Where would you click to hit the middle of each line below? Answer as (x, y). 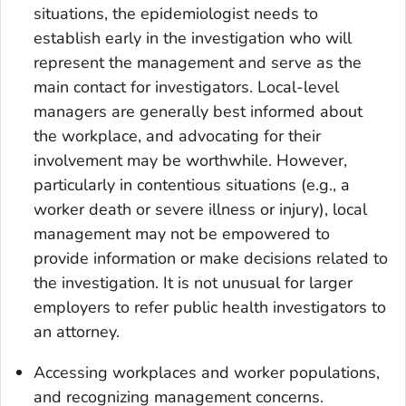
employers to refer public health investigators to (210, 308)
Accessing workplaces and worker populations (205, 373)
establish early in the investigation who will (193, 39)
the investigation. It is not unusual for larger (193, 283)
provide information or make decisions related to (211, 259)
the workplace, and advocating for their (177, 136)
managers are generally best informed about (198, 112)
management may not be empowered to (182, 234)
